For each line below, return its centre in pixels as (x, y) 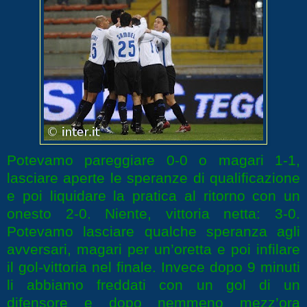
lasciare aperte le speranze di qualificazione (153, 178)
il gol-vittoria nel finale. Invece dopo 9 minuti (153, 267)
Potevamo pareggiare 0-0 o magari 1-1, (153, 160)
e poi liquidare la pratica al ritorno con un (153, 196)
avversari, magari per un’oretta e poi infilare (153, 249)
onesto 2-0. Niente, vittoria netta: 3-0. (153, 214)
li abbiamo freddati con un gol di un (153, 285)
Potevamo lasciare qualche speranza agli (153, 232)
